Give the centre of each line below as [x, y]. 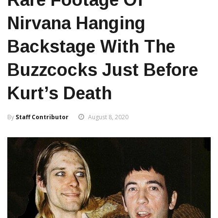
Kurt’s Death [60, 93]
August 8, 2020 [108, 117]
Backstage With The [91, 47]
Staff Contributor [42, 117]
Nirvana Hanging [76, 23]
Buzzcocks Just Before [103, 70]
